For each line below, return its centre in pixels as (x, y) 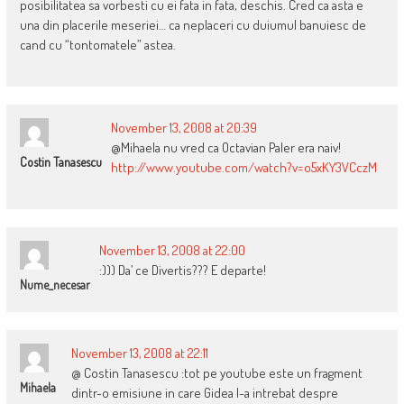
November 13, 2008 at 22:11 (139, 353)
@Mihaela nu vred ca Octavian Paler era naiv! (225, 148)
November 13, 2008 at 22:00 (172, 251)
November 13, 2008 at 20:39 (184, 128)
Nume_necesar (55, 285)
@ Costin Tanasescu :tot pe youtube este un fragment (216, 373)
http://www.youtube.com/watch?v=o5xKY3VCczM (243, 168)
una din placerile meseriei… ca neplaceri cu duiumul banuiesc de (193, 25)
